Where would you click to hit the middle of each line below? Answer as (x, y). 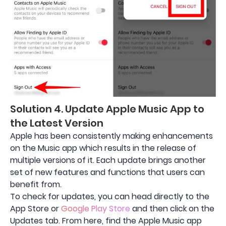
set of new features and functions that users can (107, 173)
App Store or (36, 209)
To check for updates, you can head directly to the (110, 197)
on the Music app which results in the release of (103, 148)
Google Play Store (96, 209)
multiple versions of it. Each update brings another (108, 160)
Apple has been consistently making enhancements (111, 136)
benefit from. (36, 185)
